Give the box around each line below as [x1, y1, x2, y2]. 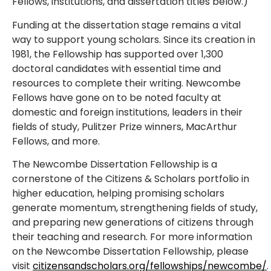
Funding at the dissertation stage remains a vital [12, 18, 241, 32]
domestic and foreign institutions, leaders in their [12, 105, 243, 119]
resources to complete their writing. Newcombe [12, 76, 241, 90]
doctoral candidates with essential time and [12, 61, 221, 76]
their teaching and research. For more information [12, 229, 252, 244]
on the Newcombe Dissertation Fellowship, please [12, 244, 249, 258]
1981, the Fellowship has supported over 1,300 [12, 47, 223, 61]
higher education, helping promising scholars [12, 186, 224, 200]
